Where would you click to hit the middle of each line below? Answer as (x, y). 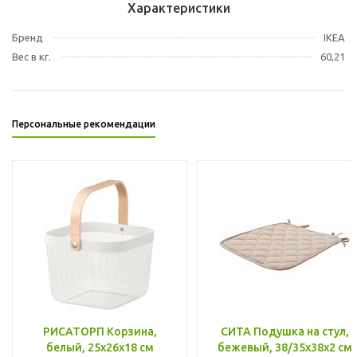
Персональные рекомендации (84, 124)
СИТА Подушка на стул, (284, 331)
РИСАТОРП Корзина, (100, 331)
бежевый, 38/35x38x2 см (284, 347)
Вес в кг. (31, 56)
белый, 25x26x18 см (100, 347)
